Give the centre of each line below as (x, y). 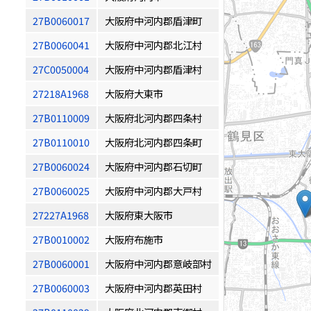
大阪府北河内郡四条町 (153, 142)
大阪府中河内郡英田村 (153, 288)
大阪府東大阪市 (139, 215)
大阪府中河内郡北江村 (153, 45)
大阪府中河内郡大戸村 (153, 191)
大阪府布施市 (134, 239)
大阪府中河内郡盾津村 (153, 69)
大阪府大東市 (134, 93)
